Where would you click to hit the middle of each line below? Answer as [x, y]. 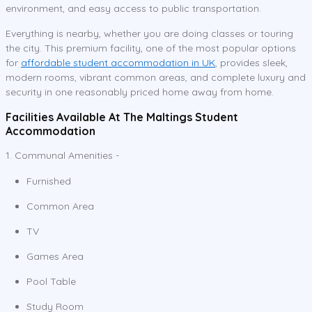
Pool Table [51, 281]
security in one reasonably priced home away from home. [140, 92]
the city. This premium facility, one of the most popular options [151, 48]
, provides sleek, [251, 62]
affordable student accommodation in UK [118, 62]
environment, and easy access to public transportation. [133, 8]
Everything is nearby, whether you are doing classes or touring [149, 33]
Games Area [55, 256]
